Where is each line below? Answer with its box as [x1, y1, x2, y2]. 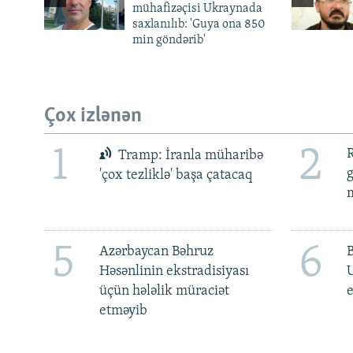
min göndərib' [132, 34, 206, 47]
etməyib [98, 303, 147, 318]
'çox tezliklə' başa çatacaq [98, 168, 252, 184]
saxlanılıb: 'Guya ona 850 [132, 18, 266, 32]
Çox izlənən [44, 106, 142, 128]
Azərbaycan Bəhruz [98, 243, 214, 259]
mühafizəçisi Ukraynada [132, 2, 262, 16]
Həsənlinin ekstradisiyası [98, 263, 249, 279]
